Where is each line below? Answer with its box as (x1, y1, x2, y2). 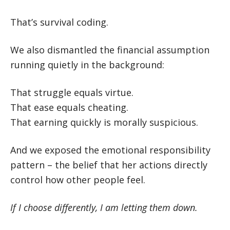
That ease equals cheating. (10, 101, 128, 113)
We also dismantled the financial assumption (10, 44, 209, 56)
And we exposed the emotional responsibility (10, 144, 210, 156)
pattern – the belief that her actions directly (10, 159, 207, 171)
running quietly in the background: (10, 59, 164, 71)
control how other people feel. (10, 174, 145, 186)
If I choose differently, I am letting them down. (10, 201, 198, 214)
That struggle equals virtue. (10, 86, 133, 99)
